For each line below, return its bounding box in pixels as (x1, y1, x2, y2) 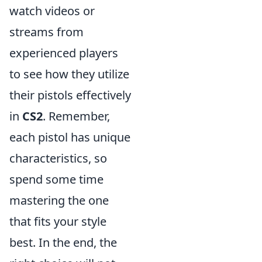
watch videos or (9, 3, 95, 19)
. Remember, (43, 108, 110, 124)
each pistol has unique (9, 129, 130, 145)
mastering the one (9, 192, 109, 208)
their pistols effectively (9, 87, 131, 103)
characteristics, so (9, 150, 107, 166)
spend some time (9, 171, 104, 187)
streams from (9, 24, 84, 40)
